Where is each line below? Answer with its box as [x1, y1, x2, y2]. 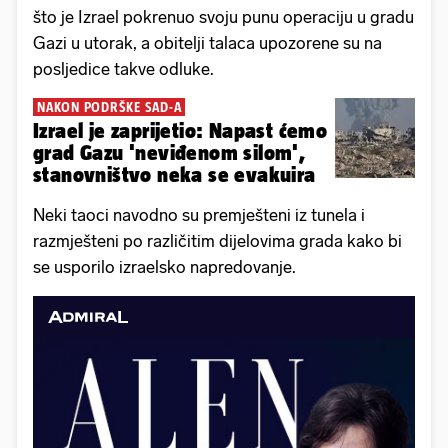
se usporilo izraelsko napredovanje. [33, 257, 296, 278]
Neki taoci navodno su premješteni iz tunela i [33, 205, 365, 226]
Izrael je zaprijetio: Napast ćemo [33, 119, 328, 143]
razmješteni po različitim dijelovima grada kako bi [33, 231, 402, 252]
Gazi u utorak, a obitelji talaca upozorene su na [33, 33, 382, 54]
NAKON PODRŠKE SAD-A [37, 99, 182, 116]
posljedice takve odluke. [33, 59, 214, 80]
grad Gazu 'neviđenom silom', [33, 141, 306, 165]
